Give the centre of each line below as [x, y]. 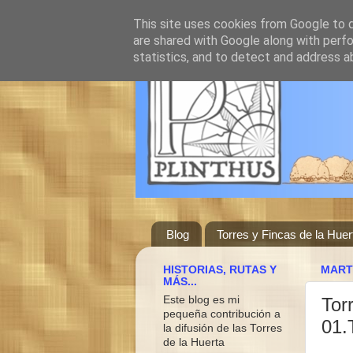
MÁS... [180, 281]
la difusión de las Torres [223, 328]
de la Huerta [194, 342]
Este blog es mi [201, 299]
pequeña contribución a [222, 314]
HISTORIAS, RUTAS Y [220, 269]
